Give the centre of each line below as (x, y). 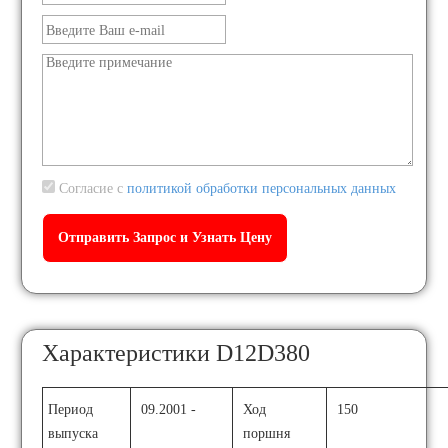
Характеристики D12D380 (176, 353)
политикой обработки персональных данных (262, 188)
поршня (267, 433)
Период (71, 409)
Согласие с (91, 188)
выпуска (73, 433)
